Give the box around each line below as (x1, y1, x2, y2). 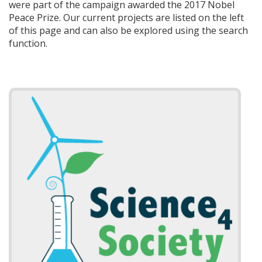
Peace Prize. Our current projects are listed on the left (9, 11, 244, 24)
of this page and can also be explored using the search (9, 24, 248, 37)
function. (9, 37, 47, 50)
